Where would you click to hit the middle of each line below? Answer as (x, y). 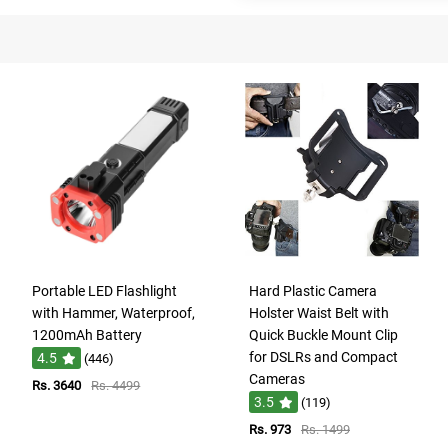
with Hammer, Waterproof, (114, 312)
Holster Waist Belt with (318, 312)
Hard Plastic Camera (312, 290)
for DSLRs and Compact (323, 356)
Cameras (276, 378)
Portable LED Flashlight (105, 290)
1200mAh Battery (87, 334)
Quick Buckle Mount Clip (323, 334)
